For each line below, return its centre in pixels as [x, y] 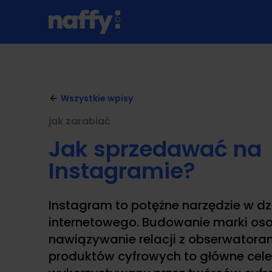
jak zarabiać [80, 121]
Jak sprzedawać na [155, 149]
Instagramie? [122, 171]
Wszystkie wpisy [97, 98]
